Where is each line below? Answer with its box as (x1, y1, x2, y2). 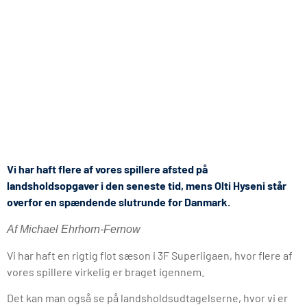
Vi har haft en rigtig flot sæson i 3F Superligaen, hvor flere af (7, 249, 293, 262)
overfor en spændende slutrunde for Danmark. (7, 195, 230, 209)
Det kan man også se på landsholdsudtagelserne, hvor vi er (7, 291, 288, 305)
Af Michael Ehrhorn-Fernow (7, 223, 140, 235)
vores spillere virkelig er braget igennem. (7, 265, 204, 279)
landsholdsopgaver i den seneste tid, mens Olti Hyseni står (7, 179, 286, 193)
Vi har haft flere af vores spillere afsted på (7, 162, 208, 176)
